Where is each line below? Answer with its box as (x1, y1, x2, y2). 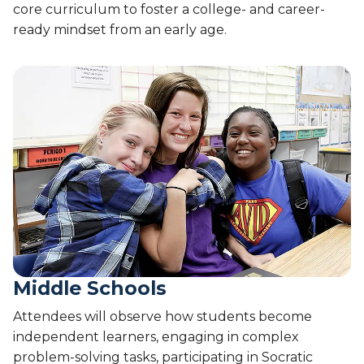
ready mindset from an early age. (13, 22, 227, 38)
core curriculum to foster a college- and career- (13, 2, 325, 18)
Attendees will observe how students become (13, 309, 312, 325)
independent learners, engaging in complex (13, 329, 299, 345)
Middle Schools (13, 276, 167, 301)
